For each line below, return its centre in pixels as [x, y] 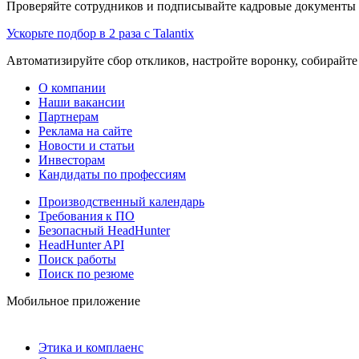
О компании [72, 87]
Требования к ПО [87, 216]
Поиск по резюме [86, 273]
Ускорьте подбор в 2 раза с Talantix [100, 33]
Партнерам [69, 116]
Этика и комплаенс [91, 347]
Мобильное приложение [73, 301]
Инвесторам [72, 159]
